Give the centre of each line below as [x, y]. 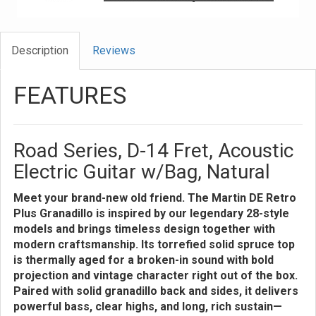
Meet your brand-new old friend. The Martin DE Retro [155, 198]
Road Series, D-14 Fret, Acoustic [153, 151]
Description [40, 50]
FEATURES [70, 95]
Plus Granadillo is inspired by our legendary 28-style [151, 213]
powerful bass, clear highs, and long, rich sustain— [148, 306]
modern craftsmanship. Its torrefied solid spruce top [154, 244]
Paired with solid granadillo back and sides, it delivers [156, 291]
